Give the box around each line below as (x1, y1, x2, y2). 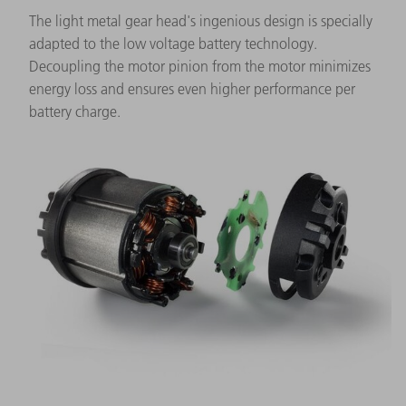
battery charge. (29, 101, 121, 121)
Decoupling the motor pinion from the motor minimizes (29, 56, 371, 75)
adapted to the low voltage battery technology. (29, 34, 317, 53)
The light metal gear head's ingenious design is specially (29, 11, 372, 30)
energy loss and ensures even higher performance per (29, 79, 355, 98)
